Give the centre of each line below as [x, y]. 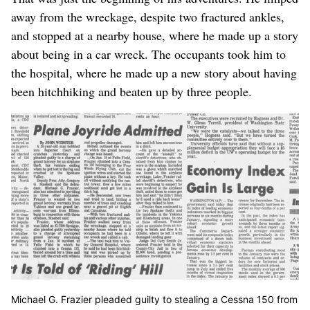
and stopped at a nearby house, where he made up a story [155, 36]
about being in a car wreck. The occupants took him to [148, 54]
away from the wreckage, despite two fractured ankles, [148, 17]
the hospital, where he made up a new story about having [154, 73]
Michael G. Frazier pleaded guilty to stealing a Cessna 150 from [154, 299]
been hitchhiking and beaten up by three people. [131, 92]
